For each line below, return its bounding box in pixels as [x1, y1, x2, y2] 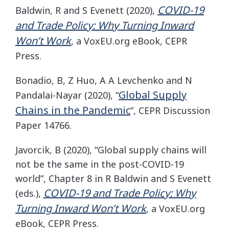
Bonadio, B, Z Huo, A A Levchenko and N [15, 74, 192, 86]
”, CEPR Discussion [130, 104, 210, 117]
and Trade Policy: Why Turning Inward [15, 18, 194, 32]
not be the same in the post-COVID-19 [15, 158, 184, 170]
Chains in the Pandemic [15, 103, 130, 117]
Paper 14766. [15, 119, 72, 131]
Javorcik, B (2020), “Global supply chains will [15, 144, 207, 156]
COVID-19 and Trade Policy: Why [43, 186, 196, 200]
